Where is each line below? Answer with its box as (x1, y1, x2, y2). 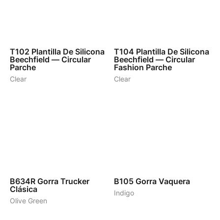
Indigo (114, 189, 134, 197)
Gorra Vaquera (136, 176, 190, 186)
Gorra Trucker (37, 176, 89, 186)
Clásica (10, 184, 37, 194)
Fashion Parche (114, 62, 172, 72)
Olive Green (10, 197, 47, 205)
